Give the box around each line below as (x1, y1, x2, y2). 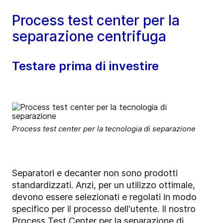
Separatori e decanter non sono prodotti (12, 167, 178, 178)
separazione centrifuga (12, 27, 166, 45)
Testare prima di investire (12, 58, 159, 73)
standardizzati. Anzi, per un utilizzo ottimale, (12, 179, 195, 190)
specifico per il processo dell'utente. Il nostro (12, 203, 196, 214)
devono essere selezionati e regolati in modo (12, 191, 197, 202)
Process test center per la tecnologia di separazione (12, 123, 196, 133)
